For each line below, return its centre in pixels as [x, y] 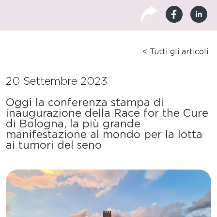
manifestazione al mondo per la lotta [104, 134]
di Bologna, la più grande [73, 124]
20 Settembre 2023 [57, 81]
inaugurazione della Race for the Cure [107, 113]
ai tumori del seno [54, 145]
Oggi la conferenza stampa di [85, 102]
